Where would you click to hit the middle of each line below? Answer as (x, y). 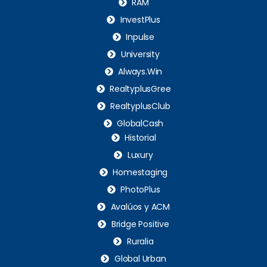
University (140, 54)
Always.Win (140, 71)
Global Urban (140, 258)
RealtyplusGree (140, 89)
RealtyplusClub (140, 106)
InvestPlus (140, 19)
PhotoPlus (140, 189)
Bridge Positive (140, 224)
